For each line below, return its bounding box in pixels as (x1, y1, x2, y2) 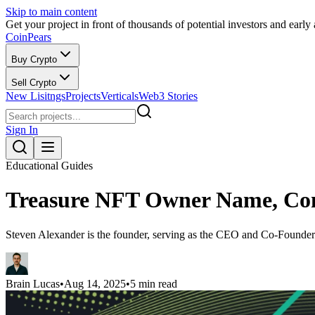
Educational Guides (6, 160, 93, 172)
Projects (65, 90, 101, 102)
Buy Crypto (11, 54, 57, 65)
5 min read (130, 277, 177, 290)
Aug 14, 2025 (64, 277, 126, 290)
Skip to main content (6, 6, 97, 18)
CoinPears (6, 31, 51, 43)
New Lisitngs (6, 90, 65, 102)
